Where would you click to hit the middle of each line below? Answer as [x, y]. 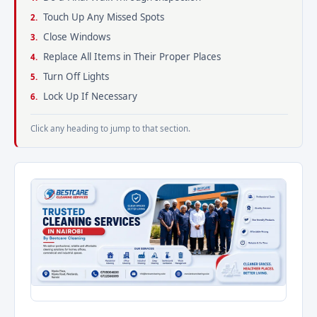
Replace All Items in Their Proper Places [132, 57]
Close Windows [77, 37]
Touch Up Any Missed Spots [104, 17]
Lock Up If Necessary [90, 96]
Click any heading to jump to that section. [110, 128]
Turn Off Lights [76, 76]
